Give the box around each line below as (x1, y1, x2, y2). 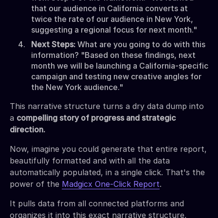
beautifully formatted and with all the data (10, 155, 170, 165)
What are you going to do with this (77, 39, 205, 49)
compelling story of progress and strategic (17, 112, 176, 123)
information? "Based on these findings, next (31, 50, 196, 60)
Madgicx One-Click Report (62, 179, 160, 189)
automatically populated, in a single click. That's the (10, 167, 205, 177)
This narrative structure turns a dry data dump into (10, 101, 204, 111)
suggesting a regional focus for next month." (31, 24, 197, 35)
